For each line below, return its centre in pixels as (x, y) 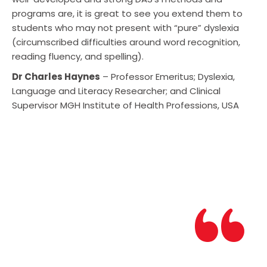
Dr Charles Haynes (56, 76)
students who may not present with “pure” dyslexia (125, 27)
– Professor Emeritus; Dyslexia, (167, 76)
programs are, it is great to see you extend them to (127, 13)
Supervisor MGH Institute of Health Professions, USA (125, 105)
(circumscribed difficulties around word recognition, (126, 42)
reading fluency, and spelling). (78, 56)
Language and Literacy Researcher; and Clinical (116, 91)
